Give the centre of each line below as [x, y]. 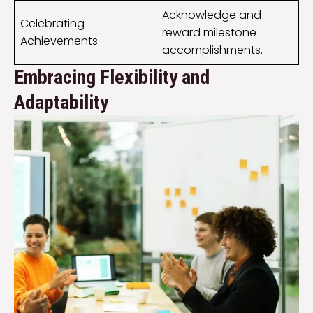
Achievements [59, 41]
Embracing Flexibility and [112, 78]
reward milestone [209, 33]
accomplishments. [212, 50]
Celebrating [52, 24]
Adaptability [61, 103]
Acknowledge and [212, 15]
